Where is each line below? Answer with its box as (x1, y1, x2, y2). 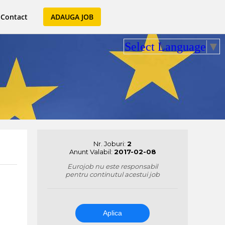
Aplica (103, 209, 122, 217)
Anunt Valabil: (69, 148, 114, 156)
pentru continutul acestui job (65, 170, 160, 178)
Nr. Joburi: (93, 140, 127, 148)
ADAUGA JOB (51, 12, 93, 22)
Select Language (125, 40, 206, 53)
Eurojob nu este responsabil (67, 162, 158, 170)
